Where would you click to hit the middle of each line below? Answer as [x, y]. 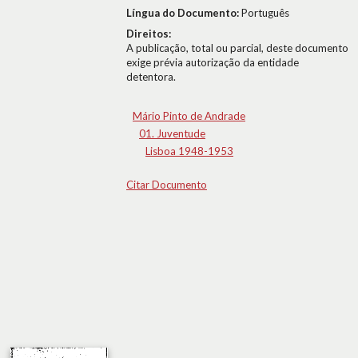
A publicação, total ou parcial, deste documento [237, 48]
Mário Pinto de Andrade [189, 116]
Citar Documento [167, 185]
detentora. [151, 77]
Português [265, 13]
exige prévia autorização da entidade [213, 62]
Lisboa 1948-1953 [189, 151]
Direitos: [149, 34]
